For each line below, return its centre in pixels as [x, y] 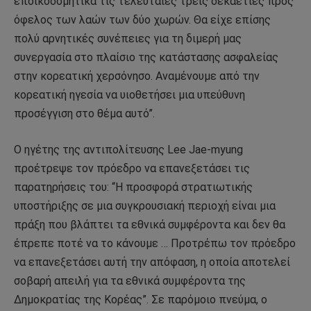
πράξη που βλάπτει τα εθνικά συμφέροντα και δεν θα [150, 225]
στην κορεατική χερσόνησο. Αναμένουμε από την [137, 76]
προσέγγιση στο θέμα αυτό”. [84, 114]
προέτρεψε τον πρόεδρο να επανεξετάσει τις [132, 169]
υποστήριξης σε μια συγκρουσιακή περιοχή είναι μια [145, 206]
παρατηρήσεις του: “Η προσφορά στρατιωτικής [133, 187]
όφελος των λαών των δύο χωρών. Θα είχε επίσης [142, 20]
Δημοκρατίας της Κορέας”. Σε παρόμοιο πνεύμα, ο [141, 300]
